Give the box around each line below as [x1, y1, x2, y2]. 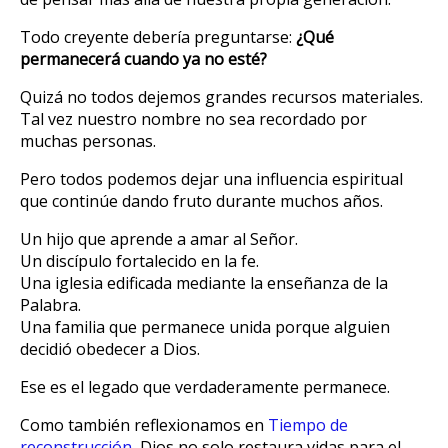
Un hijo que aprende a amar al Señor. [20, 227, 298, 250]
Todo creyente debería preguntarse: [20, 25, 296, 48]
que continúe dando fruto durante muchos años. [20, 189, 383, 212]
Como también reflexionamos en [20, 414, 268, 437]
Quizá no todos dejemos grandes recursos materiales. [20, 85, 423, 108]
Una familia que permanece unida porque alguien [20, 315, 390, 338]
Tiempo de [268, 414, 348, 437]
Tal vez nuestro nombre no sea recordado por [20, 107, 367, 130]
